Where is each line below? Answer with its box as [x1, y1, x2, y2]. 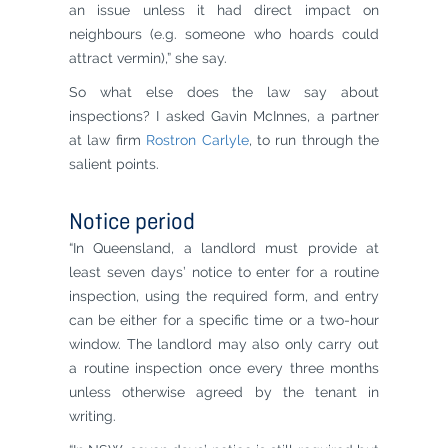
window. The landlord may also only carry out [69, 336, 379, 352]
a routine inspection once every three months [69, 360, 379, 376]
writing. [69, 408, 116, 424]
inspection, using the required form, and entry [69, 288, 379, 304]
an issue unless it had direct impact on [69, 2, 379, 18]
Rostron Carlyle [146, 132, 249, 148]
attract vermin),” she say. [69, 50, 227, 66]
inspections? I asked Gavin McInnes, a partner [69, 108, 379, 124]
